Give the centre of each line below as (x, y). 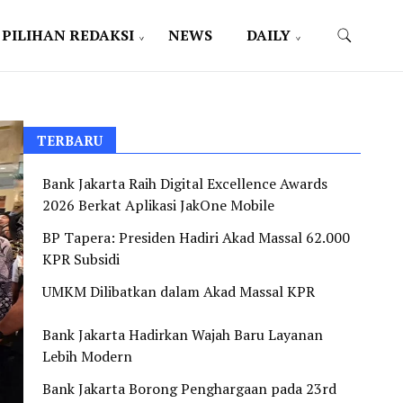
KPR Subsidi (81, 259)
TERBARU (70, 140)
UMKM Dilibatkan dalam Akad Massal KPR (179, 291)
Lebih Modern (87, 356)
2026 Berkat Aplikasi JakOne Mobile (158, 205)
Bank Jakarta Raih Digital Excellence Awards (185, 184)
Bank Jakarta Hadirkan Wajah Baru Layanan (183, 335)
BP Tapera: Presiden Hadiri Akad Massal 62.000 (196, 237)
